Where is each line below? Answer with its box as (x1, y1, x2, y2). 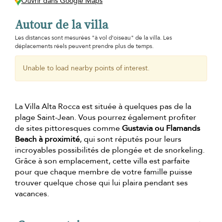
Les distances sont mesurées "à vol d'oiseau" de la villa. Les (15, 34, 172, 42)
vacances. (15, 188, 49, 200)
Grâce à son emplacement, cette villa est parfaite (15, 156, 190, 167)
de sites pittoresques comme (15, 123, 122, 134)
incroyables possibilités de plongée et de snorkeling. (15, 145, 205, 156)
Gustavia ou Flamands (122, 123, 200, 134)
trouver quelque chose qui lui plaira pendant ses (15, 177, 188, 189)
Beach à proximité (15, 134, 80, 145)
